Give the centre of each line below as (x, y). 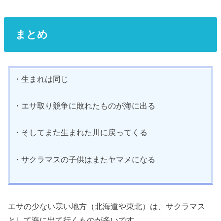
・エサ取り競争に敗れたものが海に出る (85, 105)
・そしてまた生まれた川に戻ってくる (81, 132)
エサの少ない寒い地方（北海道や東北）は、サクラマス (107, 206)
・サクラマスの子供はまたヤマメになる (85, 159)
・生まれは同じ (41, 79)
